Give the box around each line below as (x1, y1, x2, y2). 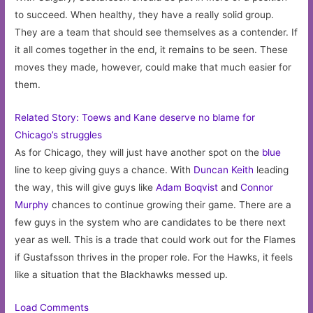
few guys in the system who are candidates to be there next (15, 216, 286, 228)
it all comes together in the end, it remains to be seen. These (15, 43, 289, 55)
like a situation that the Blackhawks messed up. (15, 268, 228, 280)
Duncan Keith (194, 163, 254, 175)
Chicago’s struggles (15, 129, 103, 140)
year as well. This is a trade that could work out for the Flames (15, 233, 296, 245)
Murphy (15, 198, 50, 210)
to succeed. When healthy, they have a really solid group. (15, 8, 275, 20)
